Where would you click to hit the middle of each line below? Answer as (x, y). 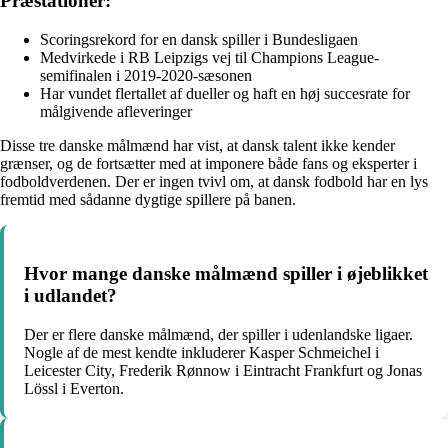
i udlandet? (70, 296)
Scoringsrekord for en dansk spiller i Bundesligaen (199, 39)
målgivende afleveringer (116, 111)
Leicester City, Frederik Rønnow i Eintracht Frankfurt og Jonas (223, 371)
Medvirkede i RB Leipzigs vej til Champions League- (209, 57)
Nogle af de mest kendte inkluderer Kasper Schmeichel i (201, 353)
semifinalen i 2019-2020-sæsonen (146, 75)
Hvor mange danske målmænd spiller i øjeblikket (226, 274)
